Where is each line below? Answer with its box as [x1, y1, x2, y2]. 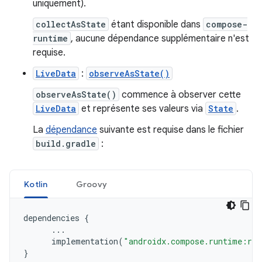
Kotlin [24, 179, 48, 189]
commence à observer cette [119, 89, 241, 101]
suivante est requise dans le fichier [97, 124, 244, 136]
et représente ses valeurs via [79, 103, 205, 115]
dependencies [23, 212, 80, 223]
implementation [51, 236, 118, 247]
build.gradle [36, 138, 96, 149]
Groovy [75, 179, 107, 189]
